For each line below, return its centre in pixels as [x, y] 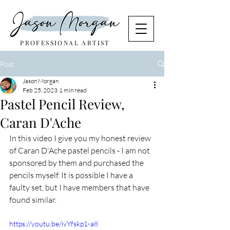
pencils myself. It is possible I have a [72, 175]
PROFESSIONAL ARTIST [65, 43]
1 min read [73, 90]
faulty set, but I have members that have [80, 187]
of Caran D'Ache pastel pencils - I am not [80, 150]
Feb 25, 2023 [40, 90]
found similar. [33, 200]
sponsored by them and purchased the [77, 163]
